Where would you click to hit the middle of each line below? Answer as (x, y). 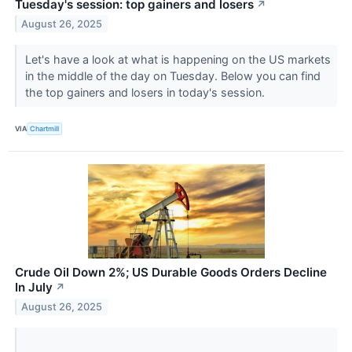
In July (34, 287)
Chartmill (45, 129)
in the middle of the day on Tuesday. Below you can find (172, 75)
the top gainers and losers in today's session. (146, 92)
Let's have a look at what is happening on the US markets (178, 59)
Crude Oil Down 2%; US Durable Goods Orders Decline (171, 272)
